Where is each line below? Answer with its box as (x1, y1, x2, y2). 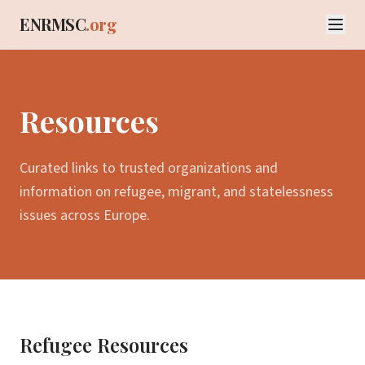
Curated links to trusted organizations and (20, 158, 278, 178)
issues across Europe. (20, 205, 150, 226)
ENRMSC (20, 13, 86, 35)
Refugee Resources (20, 332, 188, 358)
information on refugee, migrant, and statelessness (20, 182, 333, 202)
